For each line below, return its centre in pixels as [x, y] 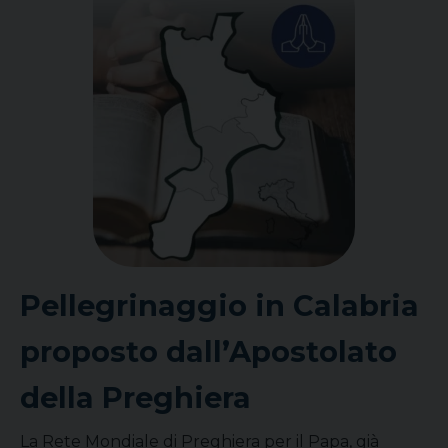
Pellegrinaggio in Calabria [219, 305]
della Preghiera [135, 397]
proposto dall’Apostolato [208, 351]
